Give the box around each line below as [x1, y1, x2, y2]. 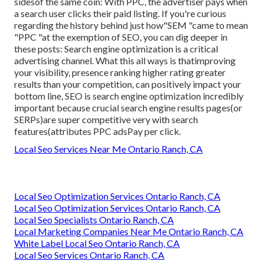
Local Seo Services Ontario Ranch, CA [14, 249, 164, 261]
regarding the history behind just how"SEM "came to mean [14, 19, 248, 31]
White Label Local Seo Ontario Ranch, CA [14, 237, 180, 249]
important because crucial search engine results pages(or [14, 102, 242, 114]
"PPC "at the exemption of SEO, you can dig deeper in [14, 31, 227, 43]
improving [194, 55, 236, 67]
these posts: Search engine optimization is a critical [14, 43, 218, 55]
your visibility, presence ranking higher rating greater [14, 67, 226, 78]
